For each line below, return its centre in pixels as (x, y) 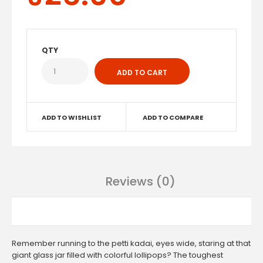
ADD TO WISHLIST (72, 117)
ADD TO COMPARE (173, 117)
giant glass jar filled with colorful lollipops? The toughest (117, 255)
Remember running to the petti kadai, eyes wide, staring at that (131, 243)
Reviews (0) (140, 181)
